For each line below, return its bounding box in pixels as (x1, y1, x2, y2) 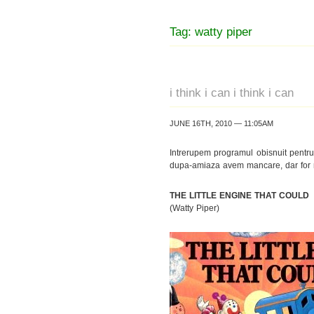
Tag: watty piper (170, 25, 252, 39)
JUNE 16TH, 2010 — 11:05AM (170, 119, 273, 128)
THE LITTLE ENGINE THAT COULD (170, 191, 309, 200)
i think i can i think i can (170, 86, 294, 100)
